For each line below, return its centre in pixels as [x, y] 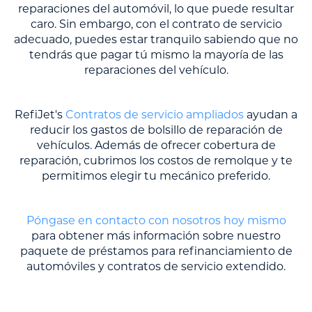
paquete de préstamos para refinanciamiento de [156, 251]
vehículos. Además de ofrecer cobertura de [156, 146]
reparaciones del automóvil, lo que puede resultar [156, 9]
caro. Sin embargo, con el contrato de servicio [156, 24]
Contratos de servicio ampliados [155, 115]
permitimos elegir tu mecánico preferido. [156, 176]
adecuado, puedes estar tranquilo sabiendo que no [156, 40]
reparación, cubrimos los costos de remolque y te [156, 161]
